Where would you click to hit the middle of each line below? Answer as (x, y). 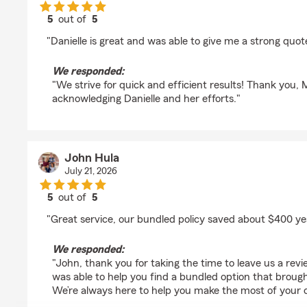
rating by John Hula (118, 210)
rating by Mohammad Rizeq (137, 32)
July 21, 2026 (90, 171)
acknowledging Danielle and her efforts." (146, 99)
